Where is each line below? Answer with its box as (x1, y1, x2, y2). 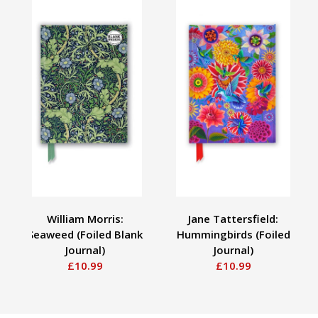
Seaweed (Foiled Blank (27, 226, 143, 241)
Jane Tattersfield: (188, 211, 278, 226)
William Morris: (46, 211, 124, 226)
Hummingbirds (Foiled (176, 226, 290, 241)
